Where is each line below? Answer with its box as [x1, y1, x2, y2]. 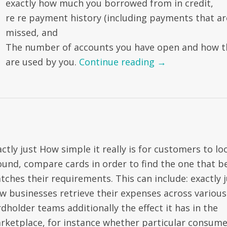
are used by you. [5, 56, 79, 68]
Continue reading [79, 56, 157, 68]
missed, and [5, 26, 58, 39]
